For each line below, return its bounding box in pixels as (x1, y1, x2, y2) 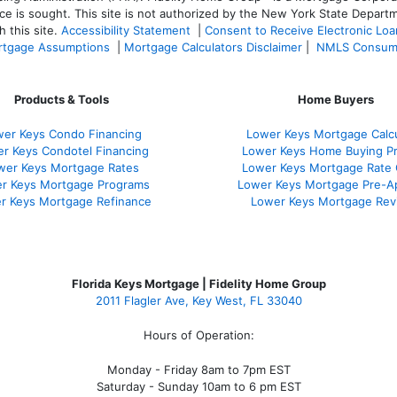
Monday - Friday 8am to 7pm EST (106, 362, 291, 377)
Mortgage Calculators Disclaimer (124, 39, 302, 54)
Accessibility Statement (61, 22, 191, 37)
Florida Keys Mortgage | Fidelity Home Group (71, 276, 326, 291)
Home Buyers (298, 91, 374, 106)
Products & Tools (13, 91, 109, 106)
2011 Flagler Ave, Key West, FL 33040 (95, 292, 302, 307)
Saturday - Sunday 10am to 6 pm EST (96, 378, 301, 393)
